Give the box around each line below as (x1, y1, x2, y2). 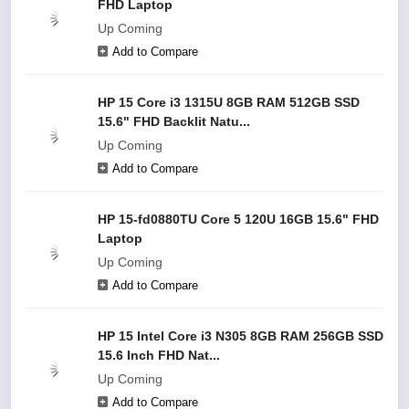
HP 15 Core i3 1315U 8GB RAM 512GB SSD (98, 95, 360, 110)
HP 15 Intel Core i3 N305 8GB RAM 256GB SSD (98, 329, 383, 343)
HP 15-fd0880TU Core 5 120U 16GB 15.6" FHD (98, 212, 379, 226)
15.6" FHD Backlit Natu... (98, 114, 250, 129)
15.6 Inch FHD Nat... (98, 348, 220, 362)
